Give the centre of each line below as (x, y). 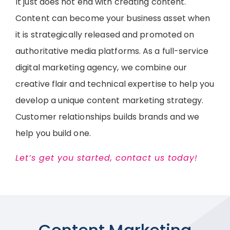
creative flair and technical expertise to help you (115, 84)
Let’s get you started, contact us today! (107, 158)
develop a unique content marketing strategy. (110, 100)
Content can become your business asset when (113, 18)
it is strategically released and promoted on (105, 35)
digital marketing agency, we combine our (101, 68)
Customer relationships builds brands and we (108, 117)
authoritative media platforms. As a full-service (112, 51)
